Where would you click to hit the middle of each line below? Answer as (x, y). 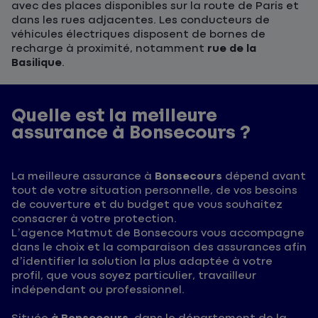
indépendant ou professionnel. (98, 290)
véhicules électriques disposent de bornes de (138, 35)
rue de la (232, 49)
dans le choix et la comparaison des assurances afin (159, 248)
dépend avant (264, 177)
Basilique (37, 63)
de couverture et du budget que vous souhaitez (147, 205)
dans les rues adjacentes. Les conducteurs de (141, 21)
